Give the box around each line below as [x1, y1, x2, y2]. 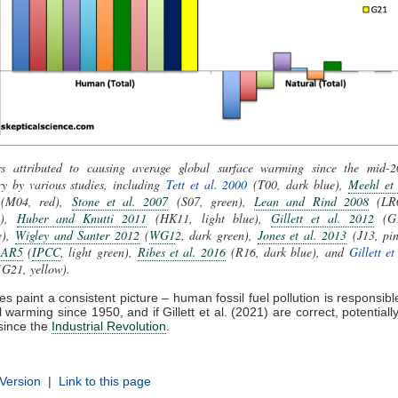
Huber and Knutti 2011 [17, 210, 147, 227]
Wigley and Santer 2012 [15, 227, 139, 244]
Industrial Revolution [52, 319, 166, 334]
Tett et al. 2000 [165, 176, 248, 194]
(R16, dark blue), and [226, 243, 349, 261]
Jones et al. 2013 [258, 227, 347, 244]
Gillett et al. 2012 [270, 210, 374, 227]
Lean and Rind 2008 [254, 193, 369, 211]
